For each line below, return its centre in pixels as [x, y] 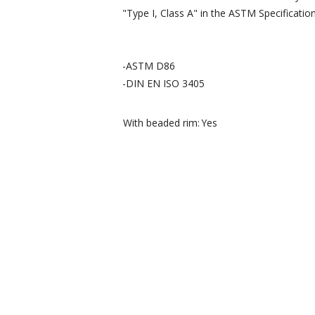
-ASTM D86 [149, 65]
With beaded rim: [162, 122]
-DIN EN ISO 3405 [164, 83]
